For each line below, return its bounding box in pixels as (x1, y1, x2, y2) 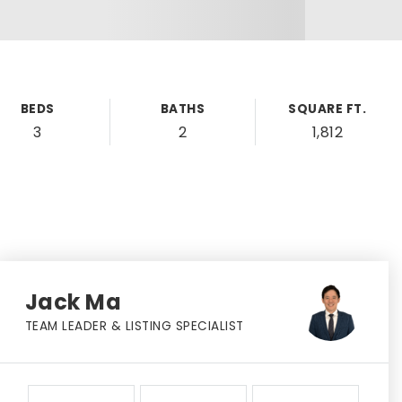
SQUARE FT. (288, 100, 367, 118)
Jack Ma (24, 287, 122, 317)
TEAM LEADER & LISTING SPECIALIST (24, 318, 244, 335)
